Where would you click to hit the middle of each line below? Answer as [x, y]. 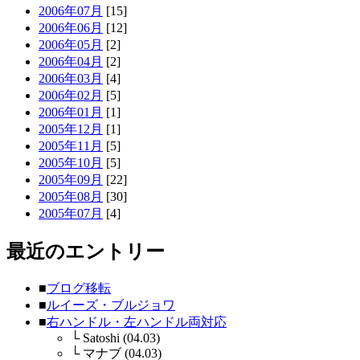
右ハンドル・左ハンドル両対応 [137, 322]
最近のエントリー [86, 252]
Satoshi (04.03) [120, 338]
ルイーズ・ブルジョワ [111, 305]
